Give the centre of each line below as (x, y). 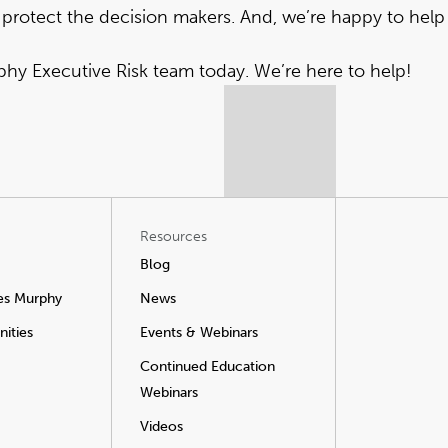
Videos (161, 426)
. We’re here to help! (328, 71)
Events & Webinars (199, 332)
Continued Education (207, 366)
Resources (173, 236)
